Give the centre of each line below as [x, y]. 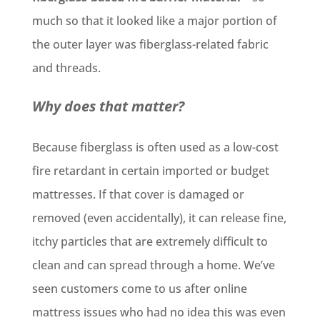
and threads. [66, 68]
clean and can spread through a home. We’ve [153, 265]
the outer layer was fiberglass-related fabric [150, 44]
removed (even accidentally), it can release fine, [159, 218]
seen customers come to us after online [139, 289]
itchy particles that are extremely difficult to [150, 241]
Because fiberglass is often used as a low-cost [155, 147]
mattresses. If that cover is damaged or [138, 194]
